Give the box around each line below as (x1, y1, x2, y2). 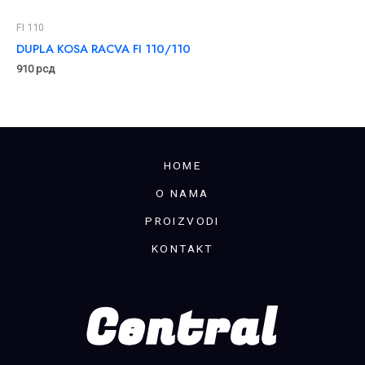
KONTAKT (152, 242, 213, 256)
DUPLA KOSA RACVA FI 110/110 (16, 39, 191, 57)
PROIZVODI (145, 214, 220, 228)
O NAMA (156, 187, 209, 200)
